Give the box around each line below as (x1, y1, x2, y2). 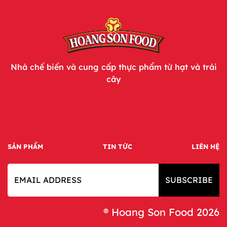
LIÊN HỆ (192, 142, 219, 150)
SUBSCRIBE (165, 175, 213, 185)
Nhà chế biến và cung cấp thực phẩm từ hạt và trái (10, 61, 217, 72)
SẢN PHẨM (8, 142, 43, 150)
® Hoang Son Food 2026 (103, 205, 219, 218)
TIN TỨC (102, 142, 132, 150)
